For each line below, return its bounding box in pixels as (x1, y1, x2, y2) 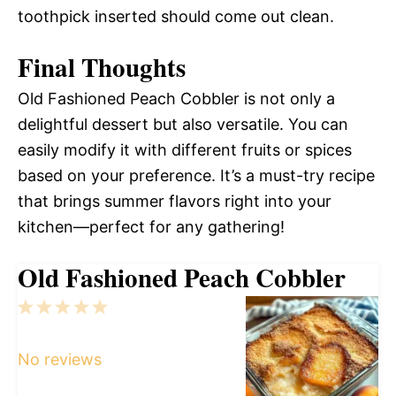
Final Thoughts (18, 49, 186, 87)
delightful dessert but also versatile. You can (18, 115, 348, 134)
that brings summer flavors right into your (18, 192, 331, 211)
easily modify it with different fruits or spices (18, 141, 352, 160)
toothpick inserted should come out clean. (18, 7, 334, 27)
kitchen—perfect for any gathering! (18, 217, 285, 237)
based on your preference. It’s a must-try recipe (18, 166, 375, 186)
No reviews (18, 350, 102, 369)
